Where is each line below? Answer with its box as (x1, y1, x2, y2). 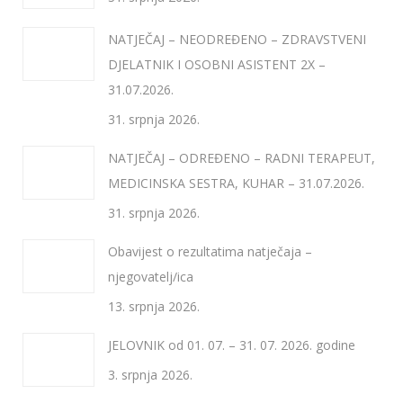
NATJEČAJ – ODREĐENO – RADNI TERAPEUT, (108, 149, 375, 166)
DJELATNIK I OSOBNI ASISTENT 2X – (108, 56, 326, 73)
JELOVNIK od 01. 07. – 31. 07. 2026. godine (108, 336, 355, 354)
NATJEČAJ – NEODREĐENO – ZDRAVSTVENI (108, 31, 366, 48)
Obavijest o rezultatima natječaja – (108, 243, 312, 260)
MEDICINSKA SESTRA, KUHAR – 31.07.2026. (108, 175, 364, 192)
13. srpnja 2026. (108, 298, 200, 315)
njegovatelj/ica (108, 268, 193, 285)
